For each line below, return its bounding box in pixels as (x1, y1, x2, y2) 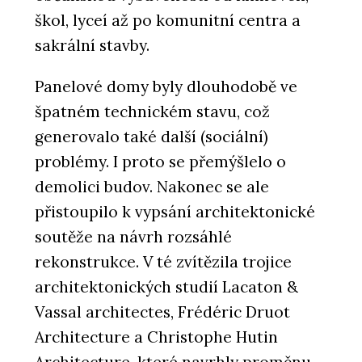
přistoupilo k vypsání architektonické (35, 201, 315, 221)
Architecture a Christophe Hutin (35, 326, 278, 347)
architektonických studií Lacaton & (35, 276, 298, 297)
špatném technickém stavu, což (35, 101, 270, 121)
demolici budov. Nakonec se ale (35, 176, 269, 196)
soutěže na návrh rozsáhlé (35, 226, 232, 246)
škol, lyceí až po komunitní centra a (35, 11, 301, 31)
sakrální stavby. (35, 36, 158, 56)
